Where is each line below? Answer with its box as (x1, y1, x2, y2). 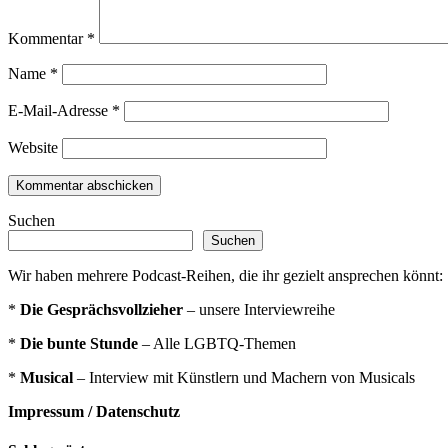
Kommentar (8, 29, 87, 47)
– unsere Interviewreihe (183, 300, 335, 318)
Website (8, 138, 58, 156)
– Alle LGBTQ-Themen (138, 334, 296, 352)
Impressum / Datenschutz (8, 402, 180, 420)
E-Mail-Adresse (8, 101, 112, 119)
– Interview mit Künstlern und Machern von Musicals (73, 368, 415, 386)
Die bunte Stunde (20, 334, 138, 352)
